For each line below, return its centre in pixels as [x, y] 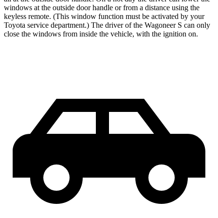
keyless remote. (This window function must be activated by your [104, 17]
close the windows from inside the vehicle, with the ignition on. [101, 34]
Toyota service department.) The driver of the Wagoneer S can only [107, 25]
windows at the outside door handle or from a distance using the [102, 8]
